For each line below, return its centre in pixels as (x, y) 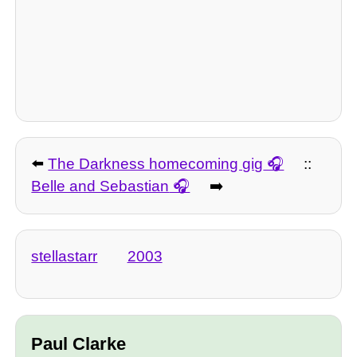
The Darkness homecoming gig (156, 164)
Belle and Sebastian (100, 186)
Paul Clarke (79, 344)
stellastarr (65, 256)
